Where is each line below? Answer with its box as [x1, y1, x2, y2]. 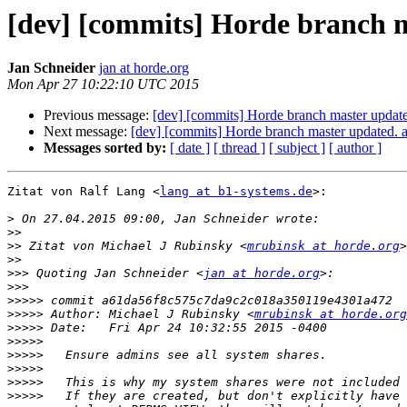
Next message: [44, 124, 131, 140]
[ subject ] [269, 140, 325, 156]
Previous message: [44, 107, 153, 124]
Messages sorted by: [44, 140, 166, 156]
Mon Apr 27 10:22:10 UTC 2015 [7, 76, 199, 93]
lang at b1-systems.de [160, 184, 313, 199]
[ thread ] [213, 140, 265, 156]
